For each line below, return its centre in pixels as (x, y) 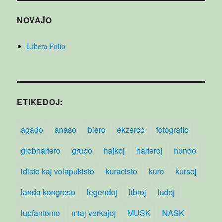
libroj (138, 192)
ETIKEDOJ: (40, 102)
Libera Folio (46, 46)
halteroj (150, 150)
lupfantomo (41, 213)
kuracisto (122, 171)
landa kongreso (48, 192)
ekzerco (131, 129)
